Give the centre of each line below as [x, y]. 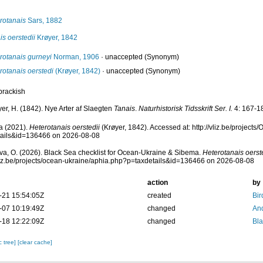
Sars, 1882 [44, 21]
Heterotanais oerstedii [64, 127]
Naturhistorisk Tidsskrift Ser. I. [185, 109]
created [159, 195]
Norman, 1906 [75, 57]
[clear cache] [35, 242]
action [157, 182]
